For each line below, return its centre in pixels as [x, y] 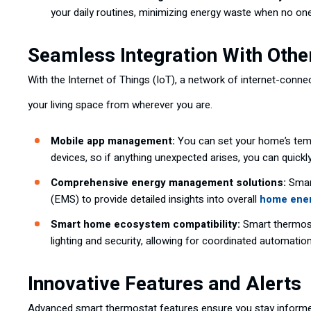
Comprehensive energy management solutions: [168, 183]
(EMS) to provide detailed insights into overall [155, 199]
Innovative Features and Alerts [165, 284]
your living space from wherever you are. [120, 105]
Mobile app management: [113, 141]
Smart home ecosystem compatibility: [145, 224]
